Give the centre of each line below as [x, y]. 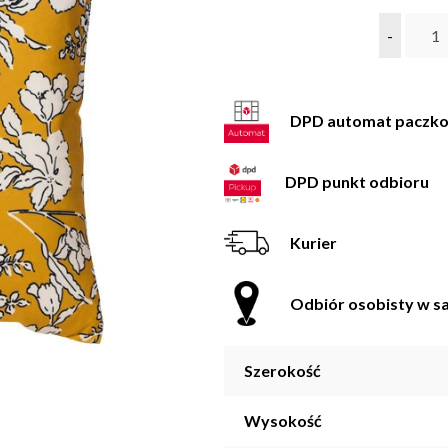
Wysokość [283, 421]
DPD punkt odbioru [357, 181]
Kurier [313, 242]
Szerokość [282, 371]
